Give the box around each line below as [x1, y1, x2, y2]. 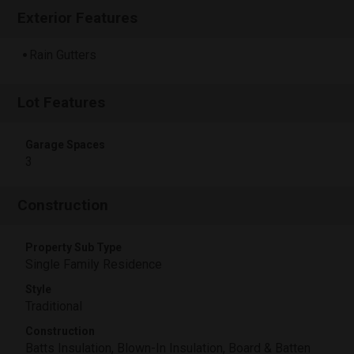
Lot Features [17, 93, 106, 111]
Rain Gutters [29, 47, 96, 63]
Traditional [25, 299, 82, 314]
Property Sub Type [25, 241, 122, 254]
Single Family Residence [25, 257, 162, 272]
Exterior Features [17, 9, 138, 27]
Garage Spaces [25, 138, 105, 151]
